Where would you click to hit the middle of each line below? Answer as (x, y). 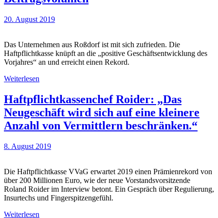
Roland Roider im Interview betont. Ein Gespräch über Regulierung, (109, 189)
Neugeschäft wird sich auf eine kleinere (102, 112)
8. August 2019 (27, 146)
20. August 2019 (29, 19)
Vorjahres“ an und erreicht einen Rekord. (67, 62)
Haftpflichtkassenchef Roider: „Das (93, 99)
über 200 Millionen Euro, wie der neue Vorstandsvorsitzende (97, 180)
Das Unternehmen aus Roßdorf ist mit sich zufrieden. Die (92, 45)
